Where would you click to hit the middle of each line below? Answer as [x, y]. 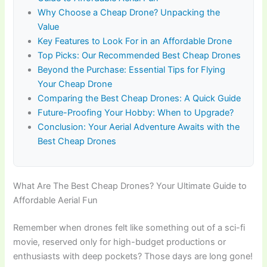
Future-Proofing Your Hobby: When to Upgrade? [136, 113]
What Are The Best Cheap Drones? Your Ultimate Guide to [130, 186]
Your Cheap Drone [75, 84]
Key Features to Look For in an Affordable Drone [135, 41]
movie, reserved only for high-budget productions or [120, 242]
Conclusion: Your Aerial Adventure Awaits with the [139, 127]
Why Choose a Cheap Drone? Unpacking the [129, 13]
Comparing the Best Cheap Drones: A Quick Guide [139, 99]
